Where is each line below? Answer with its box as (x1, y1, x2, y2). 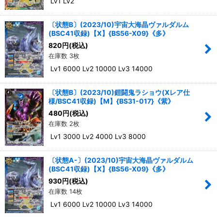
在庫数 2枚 (48, 120, 79, 128)
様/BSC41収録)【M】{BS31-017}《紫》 (48, 97, 174, 106)
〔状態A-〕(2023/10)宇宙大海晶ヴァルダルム (48, 156, 193, 165)
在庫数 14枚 (48, 187, 82, 196)
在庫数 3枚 (48, 52, 79, 60)
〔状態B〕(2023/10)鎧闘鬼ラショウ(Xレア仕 (48, 88, 190, 97)
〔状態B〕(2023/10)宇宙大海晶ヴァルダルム (48, 20, 189, 29)
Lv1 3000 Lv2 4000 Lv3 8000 (48, 132, 146, 141)
